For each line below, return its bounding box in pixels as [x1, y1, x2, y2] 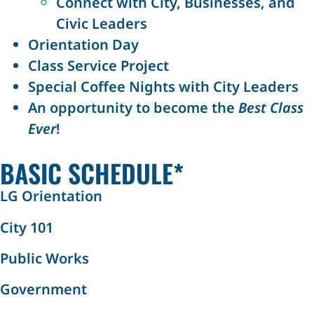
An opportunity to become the [28, 98, 238, 118]
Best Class [238, 98, 303, 118]
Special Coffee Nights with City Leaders [28, 77, 299, 97]
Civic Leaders [56, 14, 147, 34]
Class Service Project [28, 56, 169, 76]
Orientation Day [28, 35, 142, 55]
